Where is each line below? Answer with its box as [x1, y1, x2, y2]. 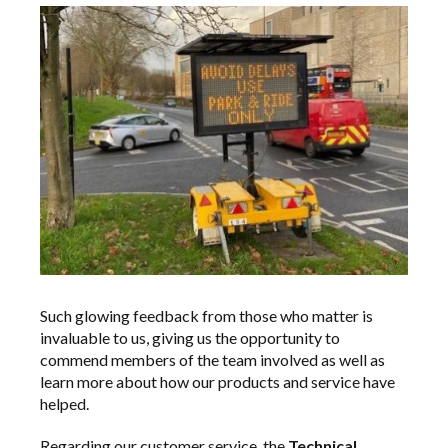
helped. [40, 393, 89, 413]
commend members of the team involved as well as [40, 349, 385, 369]
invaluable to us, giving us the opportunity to [40, 327, 340, 347]
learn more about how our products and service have [40, 371, 395, 391]
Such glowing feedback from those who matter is [40, 305, 373, 325]
